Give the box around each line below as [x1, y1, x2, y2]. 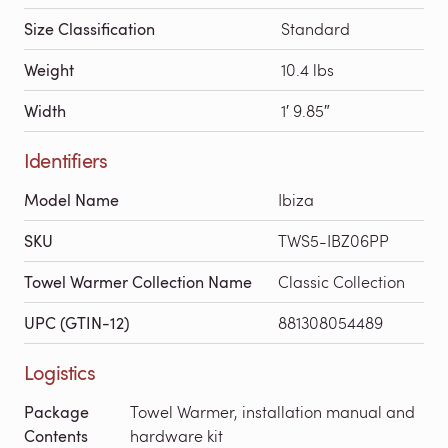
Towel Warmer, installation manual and [130, 400, 415, 422]
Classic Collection [278, 270, 405, 292]
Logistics [24, 357, 95, 386]
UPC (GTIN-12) [24, 311, 130, 334]
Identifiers [24, 145, 108, 174]
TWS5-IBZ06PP [278, 229, 389, 251]
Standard [281, 17, 350, 39]
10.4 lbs [281, 58, 334, 80]
